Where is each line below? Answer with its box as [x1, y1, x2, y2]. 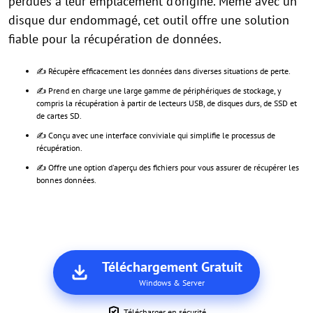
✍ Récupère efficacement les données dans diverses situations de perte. [36, 66, 291, 76]
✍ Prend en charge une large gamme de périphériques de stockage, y [36, 85, 282, 96]
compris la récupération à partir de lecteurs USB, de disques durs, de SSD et [36, 98, 297, 108]
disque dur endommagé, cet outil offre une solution [8, 12, 289, 28]
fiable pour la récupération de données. [8, 31, 221, 47]
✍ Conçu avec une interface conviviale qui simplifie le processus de [36, 130, 275, 140]
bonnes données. [36, 175, 96, 185]
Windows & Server [139, 277, 205, 288]
